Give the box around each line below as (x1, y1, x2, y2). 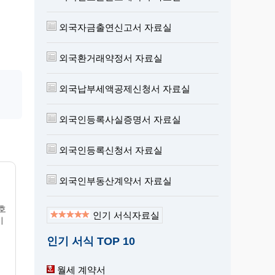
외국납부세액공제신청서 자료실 (56, 83, 190, 94)
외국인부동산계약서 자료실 (56, 175, 172, 186)
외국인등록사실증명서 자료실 (56, 114, 181, 125)
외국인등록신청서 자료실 (56, 144, 163, 155)
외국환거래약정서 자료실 (56, 52, 163, 63)
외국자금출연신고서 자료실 (56, 21, 172, 33)
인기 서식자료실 (90, 209, 160, 220)
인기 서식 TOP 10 (47, 234, 135, 247)
